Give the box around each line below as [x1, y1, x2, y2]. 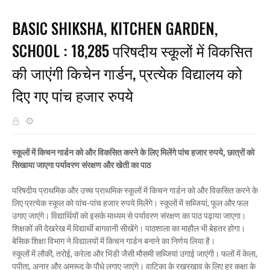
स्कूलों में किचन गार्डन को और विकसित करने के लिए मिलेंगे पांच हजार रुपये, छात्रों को [12, 148, 254, 157]
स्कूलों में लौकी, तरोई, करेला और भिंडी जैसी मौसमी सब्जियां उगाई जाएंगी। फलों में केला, [12, 249, 257, 259]
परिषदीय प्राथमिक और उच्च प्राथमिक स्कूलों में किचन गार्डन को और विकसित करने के [12, 186, 258, 195]
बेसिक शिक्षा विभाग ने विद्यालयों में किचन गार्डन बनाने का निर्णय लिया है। [12, 236, 215, 246]
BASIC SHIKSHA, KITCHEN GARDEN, [12, 17, 218, 39]
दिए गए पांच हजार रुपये [12, 84, 133, 106]
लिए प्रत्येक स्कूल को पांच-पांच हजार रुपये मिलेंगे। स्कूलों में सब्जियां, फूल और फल [12, 198, 248, 208]
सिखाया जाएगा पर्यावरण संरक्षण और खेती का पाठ [12, 160, 151, 170]
